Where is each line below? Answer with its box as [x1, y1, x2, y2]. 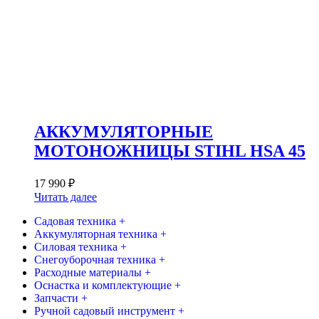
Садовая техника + [34, 214, 125, 227]
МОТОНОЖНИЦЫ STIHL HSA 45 [34, 141, 305, 160]
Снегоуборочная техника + [34, 253, 165, 266]
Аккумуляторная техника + [34, 227, 167, 240]
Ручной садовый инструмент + [34, 304, 184, 317]
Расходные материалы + [34, 266, 151, 278]
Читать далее [34, 190, 97, 203]
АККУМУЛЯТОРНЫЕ [34, 122, 213, 141]
